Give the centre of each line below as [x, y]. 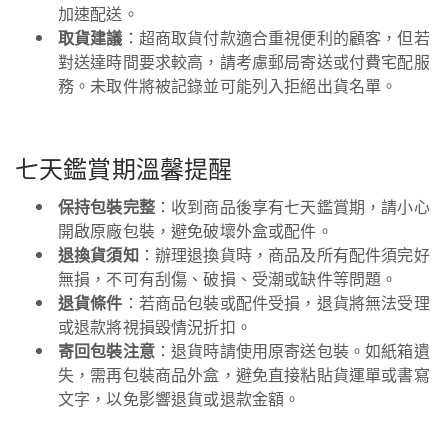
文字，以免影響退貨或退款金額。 [179, 398]
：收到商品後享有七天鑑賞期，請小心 [292, 206]
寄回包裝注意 [106, 350]
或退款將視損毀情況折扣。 [155, 326]
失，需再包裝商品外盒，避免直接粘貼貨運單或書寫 [244, 374]
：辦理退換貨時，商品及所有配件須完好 [284, 254]
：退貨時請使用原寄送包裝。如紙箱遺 [292, 350]
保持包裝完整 [106, 206]
